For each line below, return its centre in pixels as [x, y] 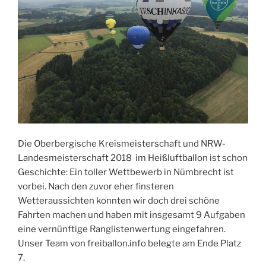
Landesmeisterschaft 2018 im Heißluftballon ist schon [133, 158]
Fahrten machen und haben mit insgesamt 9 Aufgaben [132, 215]
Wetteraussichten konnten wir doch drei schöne [119, 200]
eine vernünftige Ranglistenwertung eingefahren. [122, 229]
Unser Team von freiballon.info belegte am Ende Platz [129, 243]
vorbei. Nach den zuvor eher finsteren [96, 186]
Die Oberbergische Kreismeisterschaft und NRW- [122, 143]
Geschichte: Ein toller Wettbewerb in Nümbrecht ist [126, 172]
